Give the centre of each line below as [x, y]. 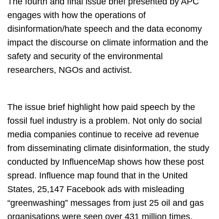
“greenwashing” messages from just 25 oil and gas [106, 203]
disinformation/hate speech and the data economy [105, 29]
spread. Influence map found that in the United [98, 176]
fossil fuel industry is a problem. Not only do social [105, 121]
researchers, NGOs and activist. [70, 70]
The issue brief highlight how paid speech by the [101, 107]
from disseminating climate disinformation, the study [108, 148]
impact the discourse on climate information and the [108, 43]
